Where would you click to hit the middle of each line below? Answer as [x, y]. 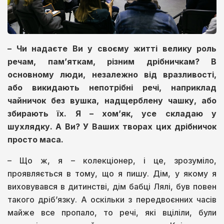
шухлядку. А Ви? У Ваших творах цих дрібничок [112, 127]
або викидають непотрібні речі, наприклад [112, 88]
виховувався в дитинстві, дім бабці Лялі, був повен [112, 187]
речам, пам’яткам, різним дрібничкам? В [112, 62]
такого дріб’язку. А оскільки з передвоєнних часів [112, 200]
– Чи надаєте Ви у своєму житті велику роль [112, 49]
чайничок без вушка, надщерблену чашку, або [112, 101]
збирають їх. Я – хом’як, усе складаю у [112, 114]
